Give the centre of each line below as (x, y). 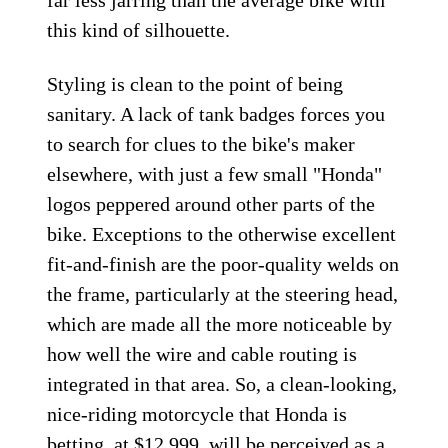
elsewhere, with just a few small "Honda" (215, 174)
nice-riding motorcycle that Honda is (197, 414)
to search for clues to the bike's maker (201, 144)
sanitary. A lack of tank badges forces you (216, 114)
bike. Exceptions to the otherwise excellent (222, 234)
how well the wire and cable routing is (202, 354)
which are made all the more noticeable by (220, 324)
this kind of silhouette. (139, 30)
